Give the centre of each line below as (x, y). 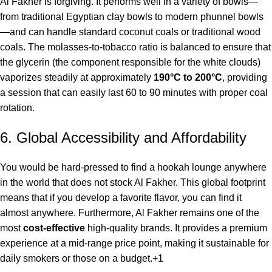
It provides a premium (220, 228)
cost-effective (54, 228)
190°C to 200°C (188, 78)
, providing (245, 78)
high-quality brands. (129, 228)
